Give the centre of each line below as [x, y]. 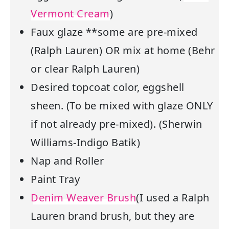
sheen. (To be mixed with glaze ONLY [122, 106]
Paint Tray [55, 179]
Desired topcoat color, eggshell [108, 87]
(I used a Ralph [173, 198]
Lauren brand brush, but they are [112, 216]
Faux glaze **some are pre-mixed [114, 32]
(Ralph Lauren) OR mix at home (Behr [123, 51]
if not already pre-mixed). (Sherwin [117, 124]
